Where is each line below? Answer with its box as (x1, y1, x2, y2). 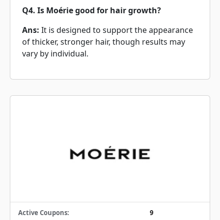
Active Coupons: (18, 208, 69, 217)
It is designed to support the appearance (41, 25, 193, 35)
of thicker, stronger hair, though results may (22, 36, 185, 47)
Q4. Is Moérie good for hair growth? (22, 5, 161, 16)
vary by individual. (22, 48, 88, 59)
